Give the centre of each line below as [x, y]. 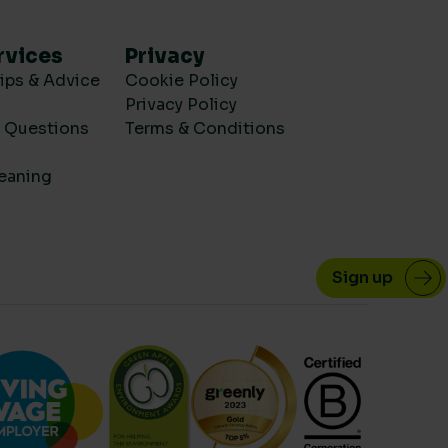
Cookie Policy [182, 80]
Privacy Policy [181, 104]
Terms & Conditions [205, 128]
